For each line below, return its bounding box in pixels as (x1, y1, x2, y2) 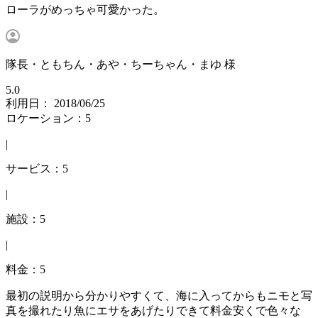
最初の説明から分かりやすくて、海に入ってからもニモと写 (6, 290, 312, 302)
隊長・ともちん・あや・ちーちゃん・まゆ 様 (6, 58, 236, 71)
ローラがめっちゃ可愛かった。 (6, 4, 165, 16)
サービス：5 (6, 163, 68, 175)
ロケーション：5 (6, 112, 91, 125)
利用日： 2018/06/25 (6, 97, 105, 110)
